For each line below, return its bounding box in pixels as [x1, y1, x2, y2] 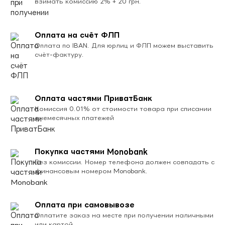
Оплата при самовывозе [35, 201, 135, 209]
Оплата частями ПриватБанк [35, 94, 152, 102]
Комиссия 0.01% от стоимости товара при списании [35, 105, 211, 113]
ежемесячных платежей [35, 115, 114, 122]
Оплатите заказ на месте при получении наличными [35, 212, 213, 219]
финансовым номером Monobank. [35, 168, 148, 175]
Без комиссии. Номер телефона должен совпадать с [35, 159, 214, 166]
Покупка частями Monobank [35, 148, 148, 156]
